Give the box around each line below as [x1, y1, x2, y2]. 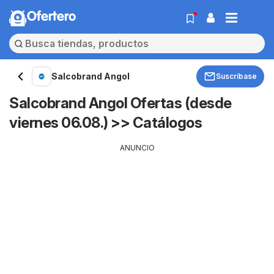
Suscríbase [216, 72, 257, 81]
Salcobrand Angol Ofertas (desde [9, 94, 232, 112]
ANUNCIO [119, 143, 155, 152]
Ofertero [27, 10, 76, 24]
